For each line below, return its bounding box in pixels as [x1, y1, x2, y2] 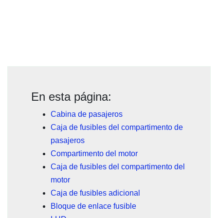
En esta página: [31, 90, 111, 104]
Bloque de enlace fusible [51, 202, 136, 211]
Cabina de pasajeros [51, 110, 123, 119]
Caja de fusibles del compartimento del [51, 163, 185, 171]
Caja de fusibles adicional [51, 189, 140, 198]
